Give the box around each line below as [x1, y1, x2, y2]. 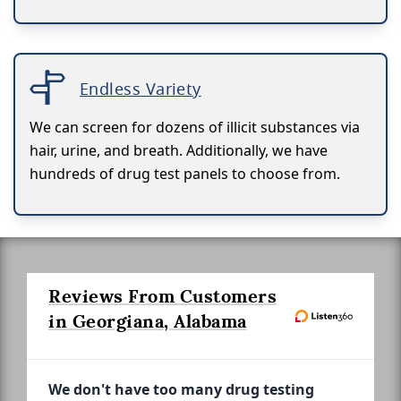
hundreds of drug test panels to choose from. [30, 164, 340, 183]
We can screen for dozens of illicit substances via [30, 117, 360, 137]
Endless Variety [80, 78, 201, 99]
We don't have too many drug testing [48, 380, 314, 399]
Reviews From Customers [48, 285, 277, 308]
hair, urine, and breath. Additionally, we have [30, 141, 328, 160]
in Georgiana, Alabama [48, 310, 247, 333]
